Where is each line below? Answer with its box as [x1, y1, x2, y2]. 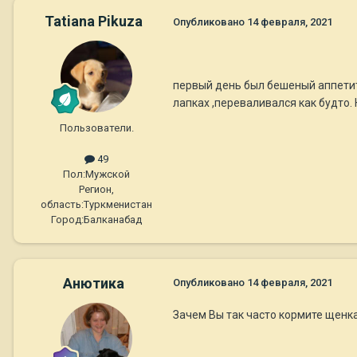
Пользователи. [59, 121, 134, 134]
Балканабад [84, 213, 142, 226]
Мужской [85, 167, 130, 180]
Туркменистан [84, 198, 152, 210]
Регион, [79, 182, 114, 195]
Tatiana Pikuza [44, 12, 143, 29]
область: [41, 198, 84, 210]
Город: [51, 213, 84, 226]
